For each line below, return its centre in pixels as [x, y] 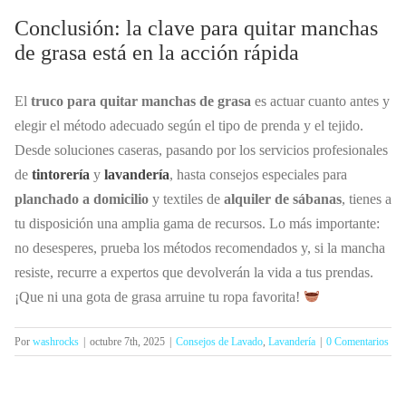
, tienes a [367, 199]
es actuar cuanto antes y [320, 101]
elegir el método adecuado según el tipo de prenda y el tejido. [189, 126]
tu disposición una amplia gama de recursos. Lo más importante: [197, 224]
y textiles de [186, 199]
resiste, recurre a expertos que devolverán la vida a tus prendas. [194, 273]
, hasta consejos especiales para [258, 175]
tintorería [61, 175]
